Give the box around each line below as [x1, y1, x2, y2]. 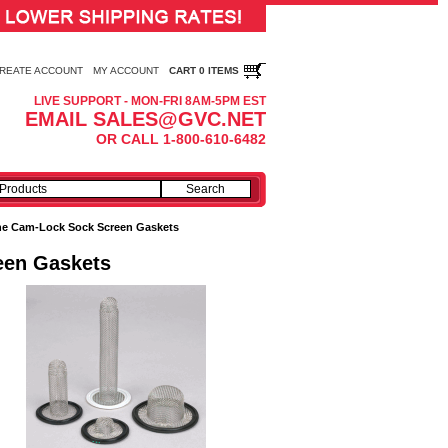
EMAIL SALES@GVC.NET [25, 108, 266, 130]
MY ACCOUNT [93, 65, 159, 76]
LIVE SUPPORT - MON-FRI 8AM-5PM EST [34, 94, 266, 108]
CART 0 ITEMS [169, 65, 239, 76]
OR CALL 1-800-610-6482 [96, 131, 266, 147]
